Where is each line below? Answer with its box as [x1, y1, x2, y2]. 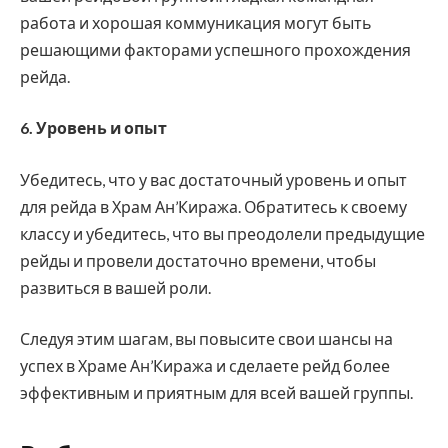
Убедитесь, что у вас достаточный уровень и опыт [20, 169, 407, 189]
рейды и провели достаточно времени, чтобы [20, 250, 376, 270]
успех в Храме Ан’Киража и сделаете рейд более [20, 356, 390, 376]
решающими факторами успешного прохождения [20, 39, 411, 59]
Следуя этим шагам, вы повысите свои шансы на [20, 329, 393, 349]
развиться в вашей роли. [20, 277, 211, 297]
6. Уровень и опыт [20, 118, 167, 138]
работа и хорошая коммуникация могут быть [20, 12, 371, 32]
